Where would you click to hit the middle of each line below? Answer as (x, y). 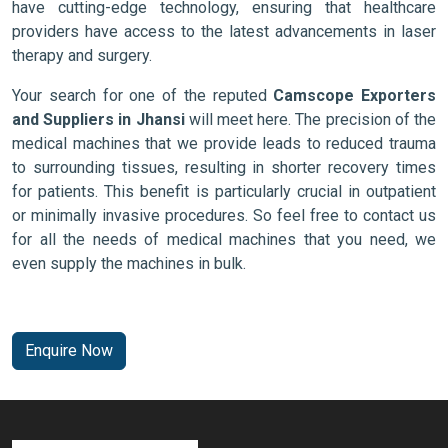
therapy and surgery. (82, 56)
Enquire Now (69, 351)
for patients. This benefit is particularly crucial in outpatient (224, 192)
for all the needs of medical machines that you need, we (224, 240)
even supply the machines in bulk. (129, 264)
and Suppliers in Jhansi (98, 120)
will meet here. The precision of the (310, 120)
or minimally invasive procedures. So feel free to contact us (224, 216)
